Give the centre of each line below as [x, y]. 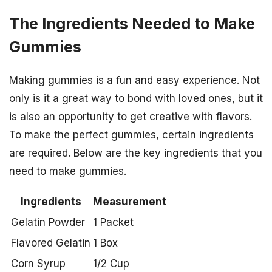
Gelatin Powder [48, 223]
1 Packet [113, 223]
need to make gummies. [68, 172]
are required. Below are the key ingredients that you [136, 153]
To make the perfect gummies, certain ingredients [131, 135]
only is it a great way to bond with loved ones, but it [136, 99]
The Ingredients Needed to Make [132, 24]
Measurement [130, 202]
